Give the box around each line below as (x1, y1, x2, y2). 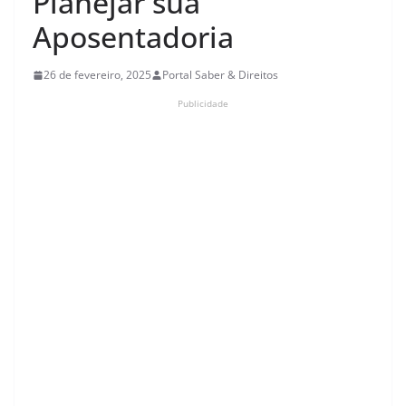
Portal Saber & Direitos (162, 67, 278, 82)
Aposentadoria (33, 17, 234, 56)
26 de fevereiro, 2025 (43, 67, 151, 82)
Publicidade (178, 97, 228, 110)
